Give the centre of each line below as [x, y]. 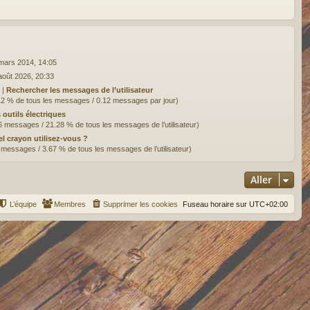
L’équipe [23, 204]
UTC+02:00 [268, 204]
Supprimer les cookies [140, 204]
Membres [70, 204]
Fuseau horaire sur [216, 204]
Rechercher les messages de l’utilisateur [79, 90]
